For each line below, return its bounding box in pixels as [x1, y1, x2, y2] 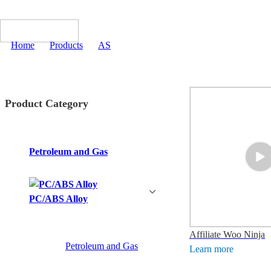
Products [50, 40, 83, 51]
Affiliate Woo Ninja [189, 229, 265, 240]
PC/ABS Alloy [29, 193, 88, 204]
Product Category [5, 97, 88, 109]
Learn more [189, 243, 233, 254]
